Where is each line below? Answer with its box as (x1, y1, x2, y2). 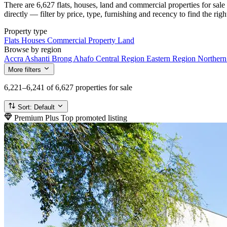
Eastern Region (146, 54, 198, 63)
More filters (8, 65, 41, 73)
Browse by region (4, 45, 61, 54)
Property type (4, 26, 47, 35)
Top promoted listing (61, 113, 127, 122)
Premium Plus (12, 113, 61, 122)
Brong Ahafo (52, 54, 96, 63)
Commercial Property (47, 35, 118, 45)
